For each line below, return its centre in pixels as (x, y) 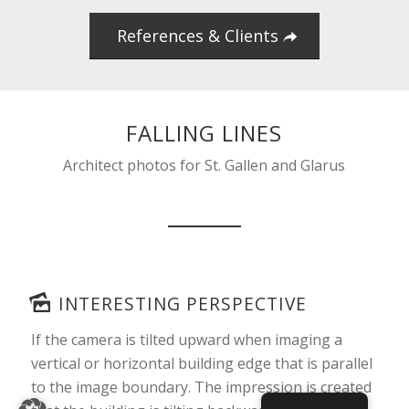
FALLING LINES (204, 132)
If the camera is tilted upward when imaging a (186, 339)
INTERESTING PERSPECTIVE (182, 303)
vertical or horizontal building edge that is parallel (201, 363)
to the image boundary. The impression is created (201, 387)
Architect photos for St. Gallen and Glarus (204, 165)
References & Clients (197, 35)
